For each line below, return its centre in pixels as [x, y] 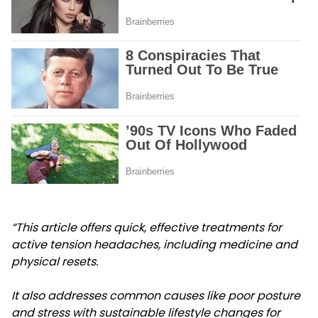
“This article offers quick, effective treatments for [147, 228]
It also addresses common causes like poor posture [156, 296]
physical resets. [55, 262]
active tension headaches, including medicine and [154, 245]
